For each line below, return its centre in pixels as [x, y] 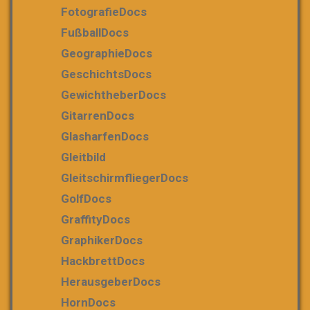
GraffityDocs [95, 219]
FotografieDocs [104, 11]
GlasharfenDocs [105, 136]
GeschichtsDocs [106, 74]
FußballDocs [95, 32]
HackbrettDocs [103, 261]
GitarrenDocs [98, 115]
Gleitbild [83, 157]
